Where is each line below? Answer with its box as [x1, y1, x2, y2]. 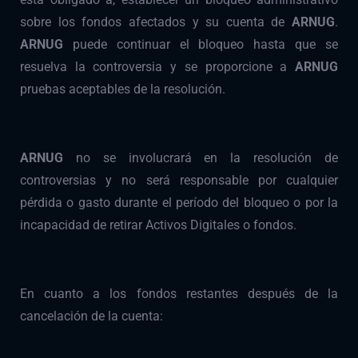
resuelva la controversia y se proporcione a [20, 59, 295, 75]
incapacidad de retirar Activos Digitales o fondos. [20, 217, 296, 233]
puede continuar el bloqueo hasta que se [72, 37, 339, 53]
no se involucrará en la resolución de [75, 150, 339, 166]
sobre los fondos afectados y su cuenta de [20, 14, 292, 30]
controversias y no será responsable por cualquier [20, 173, 338, 189]
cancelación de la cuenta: [20, 308, 163, 324]
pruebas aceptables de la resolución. [20, 82, 225, 97]
